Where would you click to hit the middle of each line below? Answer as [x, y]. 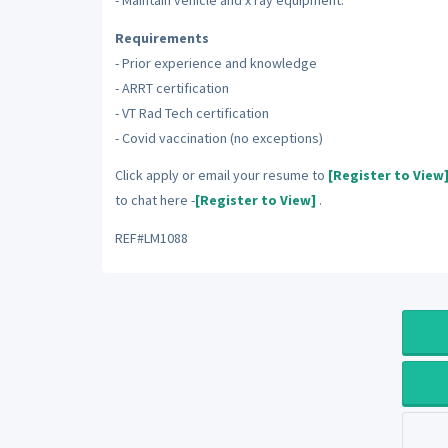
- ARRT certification [171, 87]
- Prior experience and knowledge [215, 62]
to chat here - [154, 200]
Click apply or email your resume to [221, 175]
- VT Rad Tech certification [191, 112]
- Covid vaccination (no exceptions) [218, 137]
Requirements [161, 37]
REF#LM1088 [151, 237]
